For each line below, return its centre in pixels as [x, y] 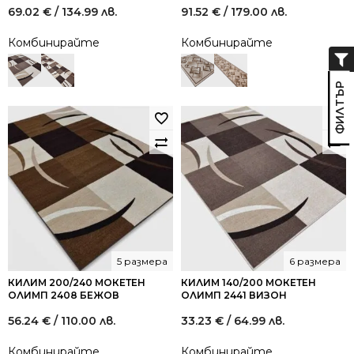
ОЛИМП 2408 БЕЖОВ [64, 295]
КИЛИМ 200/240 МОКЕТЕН [77, 282]
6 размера [315, 261]
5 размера [142, 261]
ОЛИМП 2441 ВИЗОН [234, 295]
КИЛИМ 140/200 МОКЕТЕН [249, 282]
